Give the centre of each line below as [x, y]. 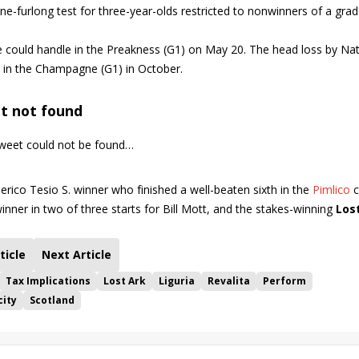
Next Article [76, 254]
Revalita [229, 281]
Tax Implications [48, 281]
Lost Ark [125, 281]
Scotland [52, 300]
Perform [284, 281]
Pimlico [331, 190]
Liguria [177, 281]
